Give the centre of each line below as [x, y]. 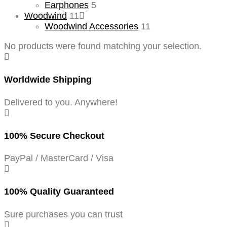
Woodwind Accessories [91, 26]
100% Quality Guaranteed [59, 192]
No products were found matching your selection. [103, 46]
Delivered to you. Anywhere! [61, 102]
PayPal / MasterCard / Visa [59, 158]
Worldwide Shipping [48, 79]
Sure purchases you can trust [63, 215]
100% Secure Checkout [54, 136]
